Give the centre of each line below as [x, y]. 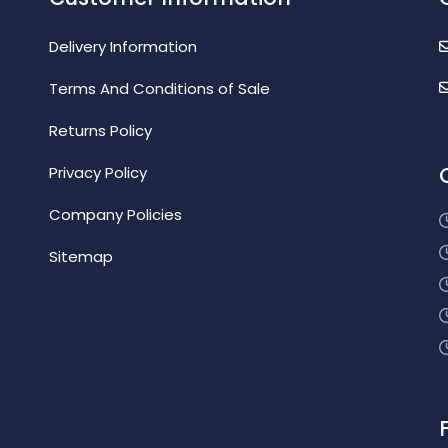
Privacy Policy [98, 172]
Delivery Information [123, 46]
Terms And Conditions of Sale [159, 88]
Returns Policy [100, 130]
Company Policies [115, 214]
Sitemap [81, 256]
